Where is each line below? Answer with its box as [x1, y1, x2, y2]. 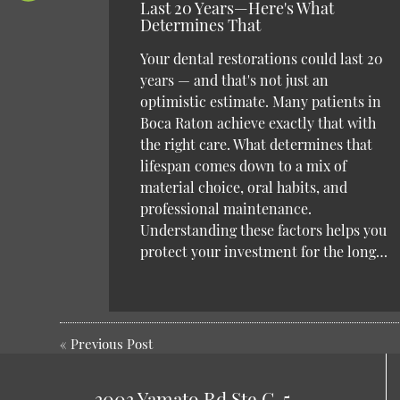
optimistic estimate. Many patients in [140, 92, 382, 112]
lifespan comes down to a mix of [140, 156, 347, 176]
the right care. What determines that [140, 135, 373, 154]
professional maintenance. [140, 199, 312, 219]
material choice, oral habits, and [140, 178, 348, 197]
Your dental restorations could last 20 [140, 49, 384, 69]
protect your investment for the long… [140, 242, 388, 262]
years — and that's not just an [140, 71, 329, 90]
